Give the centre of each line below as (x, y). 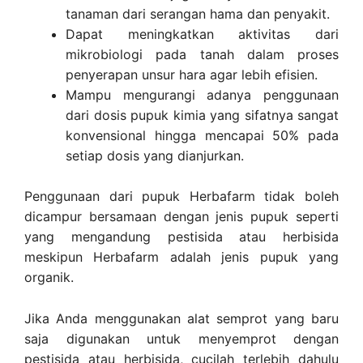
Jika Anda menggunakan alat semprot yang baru (181, 318)
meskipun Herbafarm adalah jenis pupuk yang (181, 257)
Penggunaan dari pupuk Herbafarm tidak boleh (181, 196)
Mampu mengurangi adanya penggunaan (202, 94)
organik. (49, 278)
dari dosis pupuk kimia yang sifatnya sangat (202, 115)
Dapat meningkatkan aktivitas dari (202, 34)
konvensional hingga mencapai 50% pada (202, 135)
